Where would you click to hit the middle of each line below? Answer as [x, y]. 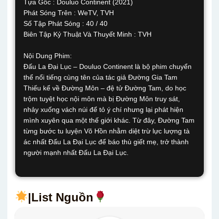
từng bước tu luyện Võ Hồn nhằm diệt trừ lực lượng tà [107, 131]
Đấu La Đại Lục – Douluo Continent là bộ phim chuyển [108, 66]
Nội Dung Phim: [48, 56]
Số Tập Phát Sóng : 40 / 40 [66, 23]
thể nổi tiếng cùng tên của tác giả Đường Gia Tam [100, 77]
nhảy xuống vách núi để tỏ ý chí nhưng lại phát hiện [103, 109]
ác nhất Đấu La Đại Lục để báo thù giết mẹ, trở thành [106, 142]
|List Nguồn [61, 197]
